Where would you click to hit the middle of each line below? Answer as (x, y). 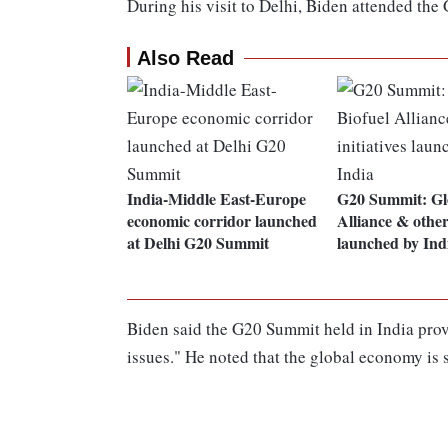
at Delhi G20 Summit (198, 243)
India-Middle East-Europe (216, 199)
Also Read (185, 58)
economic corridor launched (222, 221)
